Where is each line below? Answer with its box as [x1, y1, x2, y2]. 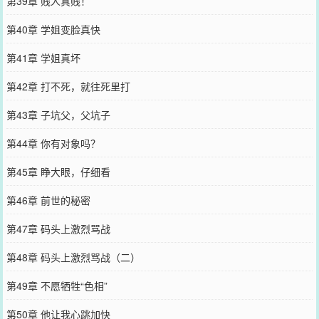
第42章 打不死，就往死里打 [6, 78, 130, 93]
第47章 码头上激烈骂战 [6, 221, 110, 236]
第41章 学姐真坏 [6, 50, 80, 65]
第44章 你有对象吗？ [6, 135, 100, 150]
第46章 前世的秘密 [6, 192, 90, 207]
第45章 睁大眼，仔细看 [6, 164, 110, 179]
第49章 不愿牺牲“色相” [6, 278, 108, 293]
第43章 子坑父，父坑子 [6, 107, 110, 122]
